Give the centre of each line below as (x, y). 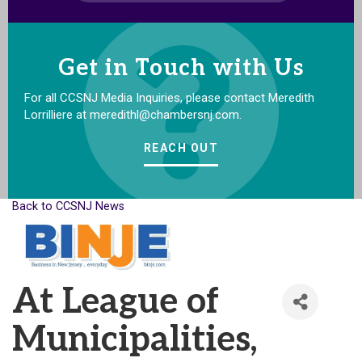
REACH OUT (181, 148)
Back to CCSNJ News (68, 207)
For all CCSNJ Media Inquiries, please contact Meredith (169, 98)
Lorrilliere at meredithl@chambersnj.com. (133, 115)
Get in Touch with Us (181, 69)
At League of (116, 303)
